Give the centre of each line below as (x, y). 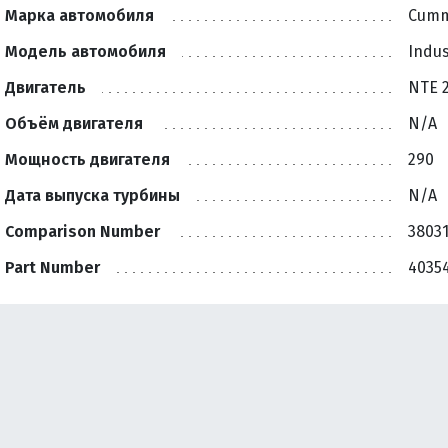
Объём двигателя (74, 123)
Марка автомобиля (79, 15)
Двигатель (45, 87)
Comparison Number (82, 231)
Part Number (52, 267)
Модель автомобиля (85, 51)
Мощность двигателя (87, 159)
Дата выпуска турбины (92, 195)
